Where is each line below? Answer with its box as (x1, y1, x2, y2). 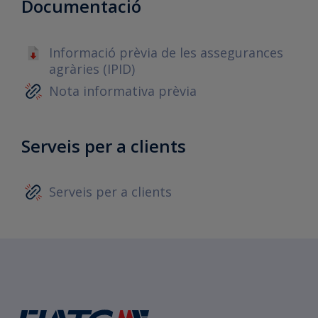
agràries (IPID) (49, 60, 135, 77)
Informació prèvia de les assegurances (49, 43, 283, 61)
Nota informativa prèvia (49, 82, 197, 99)
